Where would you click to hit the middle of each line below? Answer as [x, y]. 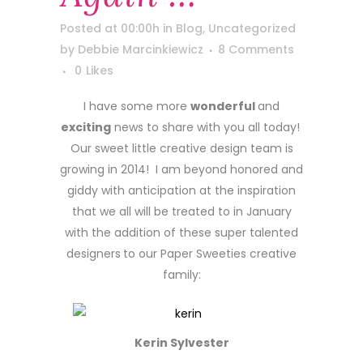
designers [94, 254]
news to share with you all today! [207, 127]
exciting [85, 127]
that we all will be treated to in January [181, 211]
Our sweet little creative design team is [181, 148]
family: [181, 275]
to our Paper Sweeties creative [210, 254]
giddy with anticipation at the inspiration [181, 190]
